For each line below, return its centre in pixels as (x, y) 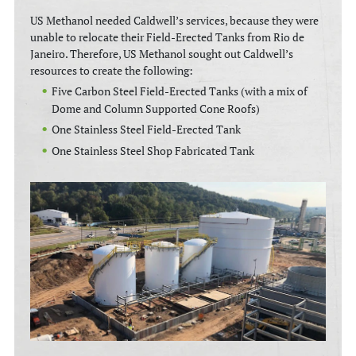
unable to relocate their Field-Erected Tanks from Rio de (168, 37)
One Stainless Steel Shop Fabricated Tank (153, 151)
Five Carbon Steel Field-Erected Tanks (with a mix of (180, 91)
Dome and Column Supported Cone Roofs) (156, 108)
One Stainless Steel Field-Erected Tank (147, 129)
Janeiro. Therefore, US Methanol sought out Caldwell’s (162, 54)
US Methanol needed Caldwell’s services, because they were (175, 20)
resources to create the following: (113, 70)
